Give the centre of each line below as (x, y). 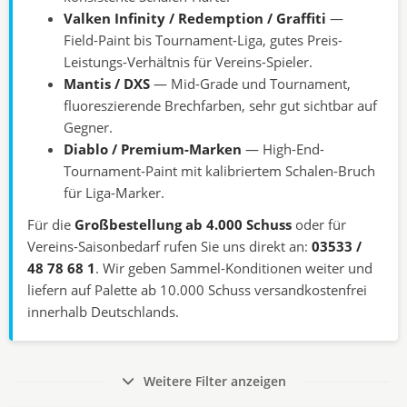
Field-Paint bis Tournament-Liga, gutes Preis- (203, 40)
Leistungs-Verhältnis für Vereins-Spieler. (188, 62)
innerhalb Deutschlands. (103, 311)
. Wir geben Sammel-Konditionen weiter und (234, 268)
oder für (319, 224)
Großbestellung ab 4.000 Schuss (183, 224)
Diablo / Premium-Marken (153, 149)
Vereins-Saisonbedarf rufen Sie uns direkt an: (169, 246)
